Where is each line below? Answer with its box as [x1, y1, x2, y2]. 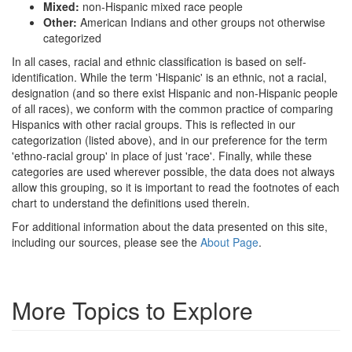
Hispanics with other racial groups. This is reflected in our [12, 115, 295, 132]
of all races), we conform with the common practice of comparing [12, 100, 333, 116]
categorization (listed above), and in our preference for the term [12, 131, 328, 148]
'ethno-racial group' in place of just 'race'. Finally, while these [12, 147, 312, 163]
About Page [200, 233, 258, 250]
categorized [43, 29, 101, 46]
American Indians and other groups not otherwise [80, 13, 325, 30]
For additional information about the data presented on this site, [12, 218, 328, 234]
